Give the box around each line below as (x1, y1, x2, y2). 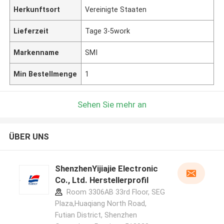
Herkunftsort (13, 5, 60, 13)
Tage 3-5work (85, 26, 130, 35)
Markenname (13, 48, 59, 56)
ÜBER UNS (8, 131, 49, 142)
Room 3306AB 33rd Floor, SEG (64, 188, 165, 196)
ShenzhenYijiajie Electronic (54, 163, 158, 174)
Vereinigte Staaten (85, 5, 147, 13)
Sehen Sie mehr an (77, 99, 146, 109)
